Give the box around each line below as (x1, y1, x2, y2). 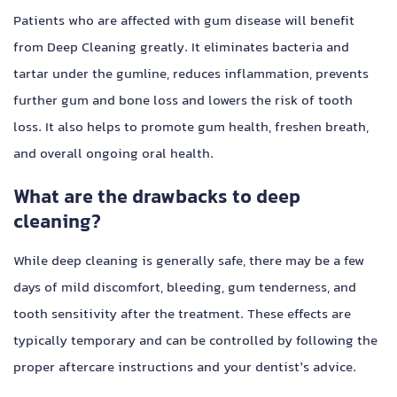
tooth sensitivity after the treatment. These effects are (13, 304, 351, 327)
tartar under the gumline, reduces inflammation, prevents (13, 64, 369, 87)
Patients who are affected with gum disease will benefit (13, 11, 354, 34)
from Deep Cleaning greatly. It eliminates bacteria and (13, 37, 349, 60)
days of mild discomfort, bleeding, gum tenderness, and (13, 277, 356, 300)
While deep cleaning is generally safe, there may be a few (13, 251, 364, 274)
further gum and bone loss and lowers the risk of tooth (13, 90, 353, 113)
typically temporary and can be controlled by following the (13, 331, 378, 354)
